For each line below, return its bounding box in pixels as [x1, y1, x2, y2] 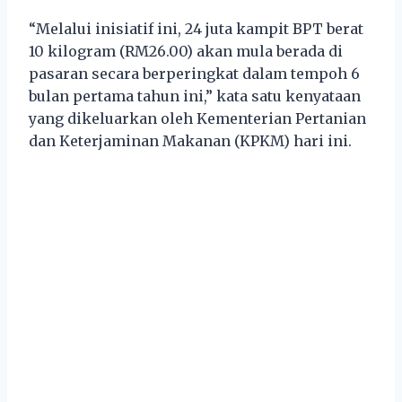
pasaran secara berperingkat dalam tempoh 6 [29, 64, 360, 83]
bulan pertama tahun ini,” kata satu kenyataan [29, 86, 361, 105]
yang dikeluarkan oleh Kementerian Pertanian [29, 109, 366, 127]
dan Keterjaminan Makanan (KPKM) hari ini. [29, 131, 352, 150]
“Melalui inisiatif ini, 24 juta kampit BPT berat [29, 19, 363, 38]
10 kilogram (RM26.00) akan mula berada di [29, 41, 343, 60]
